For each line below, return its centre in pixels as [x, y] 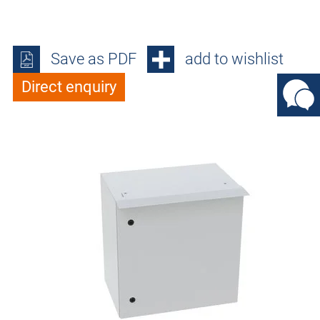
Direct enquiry [69, 87]
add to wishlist [234, 59]
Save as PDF [94, 59]
